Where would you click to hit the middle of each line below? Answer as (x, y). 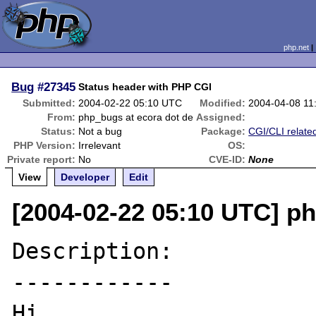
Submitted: (49, 103)
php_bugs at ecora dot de (136, 117)
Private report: (42, 159)
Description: (93, 251)
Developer (85, 177)
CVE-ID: (227, 159)
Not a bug (101, 131)
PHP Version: (45, 145)
